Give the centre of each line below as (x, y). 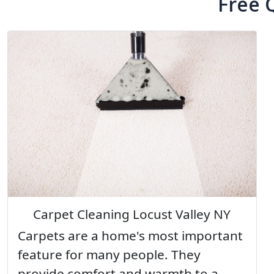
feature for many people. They (109, 254)
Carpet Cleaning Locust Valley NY (132, 214)
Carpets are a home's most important (130, 235)
